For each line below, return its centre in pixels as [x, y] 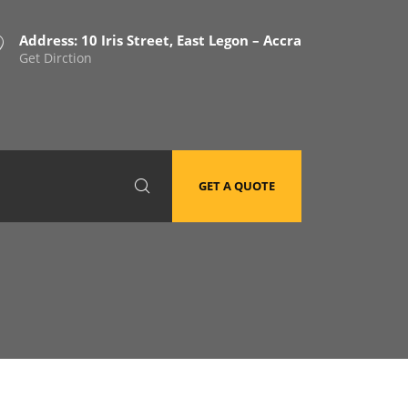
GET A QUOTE [237, 186]
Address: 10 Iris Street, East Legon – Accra [160, 40]
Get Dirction [56, 58]
